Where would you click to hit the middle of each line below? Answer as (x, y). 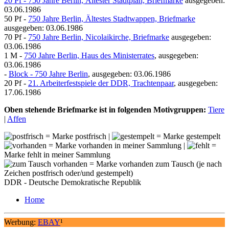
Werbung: (21, 222)
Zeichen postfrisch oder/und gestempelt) (68, 173)
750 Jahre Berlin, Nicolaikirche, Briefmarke (99, 37)
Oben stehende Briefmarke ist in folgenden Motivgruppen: (105, 109)
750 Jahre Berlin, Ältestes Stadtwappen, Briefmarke (112, 18)
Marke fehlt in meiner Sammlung (57, 154)
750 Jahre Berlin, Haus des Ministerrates (89, 55)
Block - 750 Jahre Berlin (48, 74)
